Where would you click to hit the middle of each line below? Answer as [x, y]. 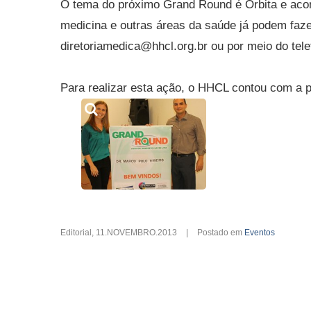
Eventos [260, 233]
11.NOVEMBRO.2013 [136, 233]
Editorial [76, 233]
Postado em [221, 233]
